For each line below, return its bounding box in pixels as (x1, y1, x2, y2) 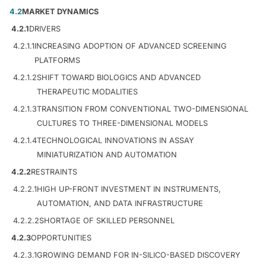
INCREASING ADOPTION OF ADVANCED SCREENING (34, 42, 227, 51)
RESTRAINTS (31, 167, 77, 177)
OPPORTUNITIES (31, 233, 91, 243)
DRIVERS (29, 24, 61, 34)
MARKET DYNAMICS (22, 7, 99, 17)
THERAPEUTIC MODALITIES (37, 87, 138, 97)
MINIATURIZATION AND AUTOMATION (37, 150, 177, 160)
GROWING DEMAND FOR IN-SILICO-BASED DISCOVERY (37, 251, 240, 260)
